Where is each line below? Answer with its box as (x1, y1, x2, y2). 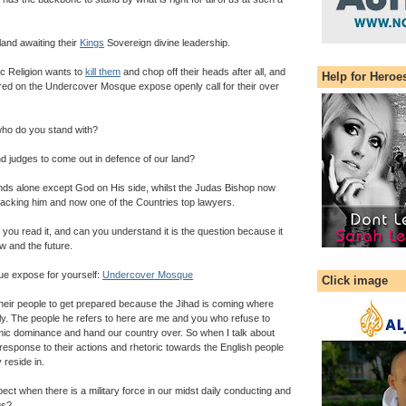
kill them (85, 65, 121, 77)
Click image (322, 274, 388, 288)
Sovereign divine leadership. (104, 36, 230, 48)
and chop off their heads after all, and (121, 65, 285, 77)
